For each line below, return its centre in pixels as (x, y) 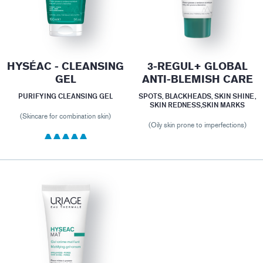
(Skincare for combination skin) (66, 116)
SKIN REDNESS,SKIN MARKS (198, 104)
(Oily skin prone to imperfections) (197, 125)
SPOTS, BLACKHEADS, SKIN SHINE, (198, 96)
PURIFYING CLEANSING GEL (66, 96)
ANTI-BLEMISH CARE (197, 79)
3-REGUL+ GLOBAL (197, 66)
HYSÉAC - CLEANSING (66, 66)
